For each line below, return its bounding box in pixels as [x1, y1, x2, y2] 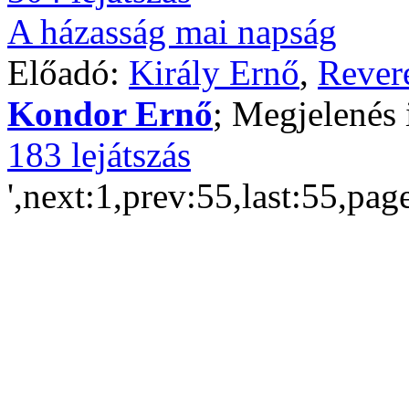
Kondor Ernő [7, 94, 213, 133]
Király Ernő [129, 53, 299, 92]
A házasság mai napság [7, 12, 337, 51]
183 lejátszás [7, 135, 191, 174]
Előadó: [7, 53, 129, 92]
